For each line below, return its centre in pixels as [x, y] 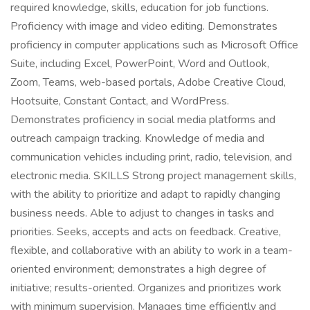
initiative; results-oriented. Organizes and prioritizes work [146, 288]
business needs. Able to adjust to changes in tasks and [142, 213]
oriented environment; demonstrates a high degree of [138, 269]
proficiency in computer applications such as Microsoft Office [154, 45]
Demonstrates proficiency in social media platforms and [143, 120]
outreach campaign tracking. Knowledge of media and [137, 138]
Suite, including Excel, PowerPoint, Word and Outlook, [140, 64]
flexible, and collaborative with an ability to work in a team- [152, 250]
